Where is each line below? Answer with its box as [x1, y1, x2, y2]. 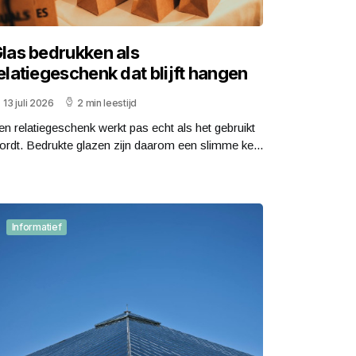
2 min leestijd [77, 97, 137, 110]
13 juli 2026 [3, 97, 54, 110]
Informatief [11, 221, 62, 234]
